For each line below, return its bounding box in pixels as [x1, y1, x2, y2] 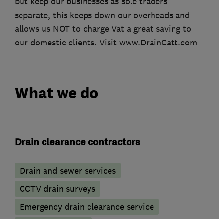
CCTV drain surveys [20, 183, 95, 194]
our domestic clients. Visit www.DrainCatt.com [15, 37, 197, 48]
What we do [15, 83, 98, 102]
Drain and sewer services [20, 165, 116, 176]
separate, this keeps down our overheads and [15, 10, 190, 21]
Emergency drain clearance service [20, 201, 154, 212]
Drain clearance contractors [15, 135, 140, 149]
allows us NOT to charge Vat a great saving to [15, 23, 191, 35]
